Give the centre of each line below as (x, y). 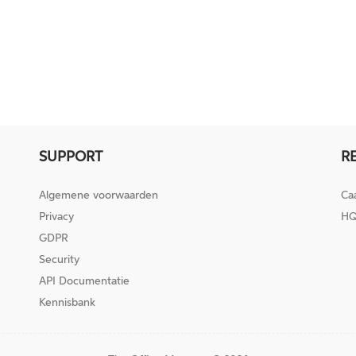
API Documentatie (84, 281)
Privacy (56, 217)
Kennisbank (67, 302)
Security (59, 259)
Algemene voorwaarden (99, 195)
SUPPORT (71, 157)
